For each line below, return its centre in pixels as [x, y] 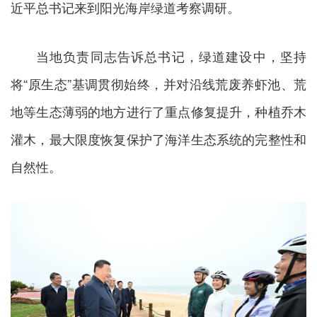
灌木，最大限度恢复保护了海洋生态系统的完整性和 [158, 138]
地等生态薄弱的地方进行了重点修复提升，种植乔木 [158, 111]
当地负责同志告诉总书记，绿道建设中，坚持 [171, 56]
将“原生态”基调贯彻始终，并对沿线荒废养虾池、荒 [158, 83]
